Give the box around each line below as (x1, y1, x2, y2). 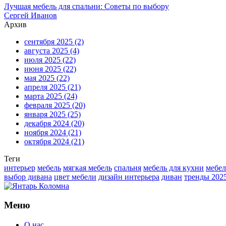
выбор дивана (4, 172, 52, 181)
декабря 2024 (24, 119, 71, 128)
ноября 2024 (24, 128, 68, 137)
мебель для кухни (143, 163, 204, 172)
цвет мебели (54, 172, 96, 181)
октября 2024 (24, 137, 71, 146)
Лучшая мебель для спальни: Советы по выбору (4, 2, 169, 11)
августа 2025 (24, 46, 70, 55)
